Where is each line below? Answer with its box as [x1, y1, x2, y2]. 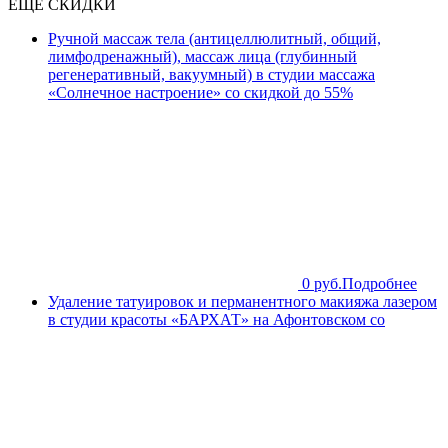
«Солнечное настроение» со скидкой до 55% [48, 83, 353, 101]
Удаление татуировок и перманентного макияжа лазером [48, 292, 437, 310]
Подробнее [342, 274, 417, 292]
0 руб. [302, 274, 342, 292]
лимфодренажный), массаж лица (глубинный [48, 47, 357, 65]
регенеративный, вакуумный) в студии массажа [48, 65, 375, 83]
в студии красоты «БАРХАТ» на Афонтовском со [48, 310, 385, 328]
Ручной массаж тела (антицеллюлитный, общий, [48, 29, 381, 47]
